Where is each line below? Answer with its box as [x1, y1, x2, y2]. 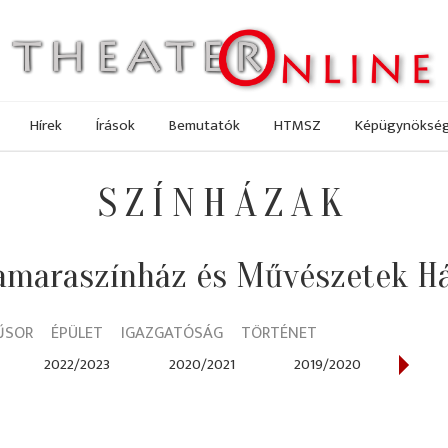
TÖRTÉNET [241, 319, 317, 348]
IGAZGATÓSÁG [121, 319, 223, 348]
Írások [96, 112, 135, 138]
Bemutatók [169, 112, 240, 138]
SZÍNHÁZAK [98, 180, 350, 228]
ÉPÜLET [51, 319, 103, 348]
